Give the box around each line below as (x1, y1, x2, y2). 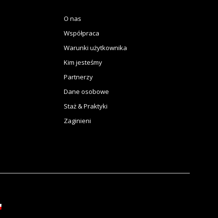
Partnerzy (64, 72, 93, 81)
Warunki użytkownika (64, 43, 127, 52)
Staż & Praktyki (64, 101, 108, 110)
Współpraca (64, 28, 99, 37)
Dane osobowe (64, 87, 109, 96)
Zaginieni (64, 116, 91, 125)
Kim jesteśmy (64, 57, 102, 67)
